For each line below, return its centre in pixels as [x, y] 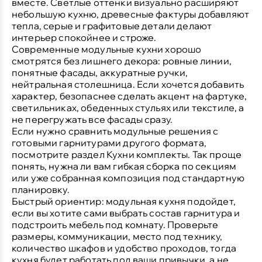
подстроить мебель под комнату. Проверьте [115, 224]
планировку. [41, 189]
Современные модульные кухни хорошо [107, 49]
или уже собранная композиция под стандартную [128, 177]
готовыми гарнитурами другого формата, [109, 142]
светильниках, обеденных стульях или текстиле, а [128, 107]
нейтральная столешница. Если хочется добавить [128, 84]
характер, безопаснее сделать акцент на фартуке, [130, 96]
